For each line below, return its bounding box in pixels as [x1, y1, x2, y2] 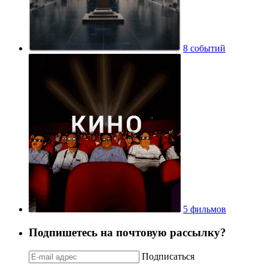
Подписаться [142, 251, 194, 261]
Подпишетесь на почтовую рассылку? [29, 226, 226, 239]
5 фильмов [183, 204, 226, 215]
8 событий [183, 43, 226, 54]
